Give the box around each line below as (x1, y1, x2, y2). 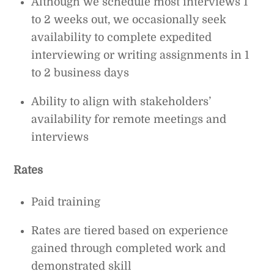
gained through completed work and (31, 242, 226, 255)
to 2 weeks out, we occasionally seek (31, 13, 227, 26)
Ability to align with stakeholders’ (31, 95, 212, 108)
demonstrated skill (31, 260, 132, 273)
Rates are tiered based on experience (31, 224, 229, 237)
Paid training (31, 196, 101, 209)
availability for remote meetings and (31, 113, 227, 125)
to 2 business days (31, 66, 130, 79)
